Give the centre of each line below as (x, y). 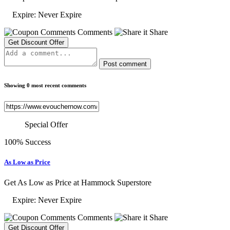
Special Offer (46, 125)
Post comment (125, 64)
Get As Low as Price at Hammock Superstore (78, 182)
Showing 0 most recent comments (45, 85)
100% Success (27, 142)
